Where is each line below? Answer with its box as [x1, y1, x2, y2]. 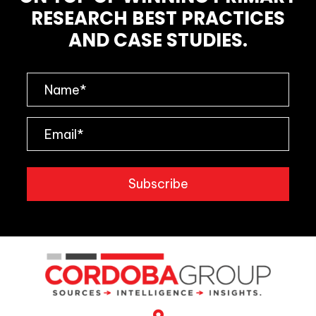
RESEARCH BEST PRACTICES [31, 6, 285, 32]
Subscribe [128, 175, 188, 192]
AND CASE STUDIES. [68, 28, 248, 54]
